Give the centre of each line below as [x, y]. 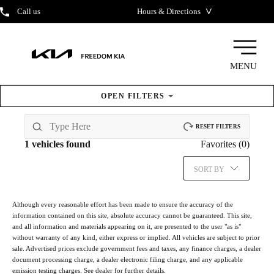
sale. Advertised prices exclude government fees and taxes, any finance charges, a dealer [137, 249]
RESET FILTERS [218, 127]
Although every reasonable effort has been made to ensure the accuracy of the [123, 205]
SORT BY [209, 170]
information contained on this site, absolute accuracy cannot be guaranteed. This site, [132, 216]
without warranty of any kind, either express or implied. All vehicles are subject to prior [136, 238]
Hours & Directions [169, 12]
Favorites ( [221, 144]
